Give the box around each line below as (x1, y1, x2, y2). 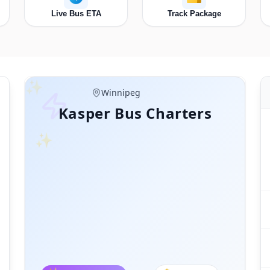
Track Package (167, 9, 221, 18)
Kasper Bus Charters (58, 103, 212, 123)
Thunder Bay (101, 93, 153, 105)
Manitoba (101, 87, 140, 99)
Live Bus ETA (51, 9, 101, 18)
